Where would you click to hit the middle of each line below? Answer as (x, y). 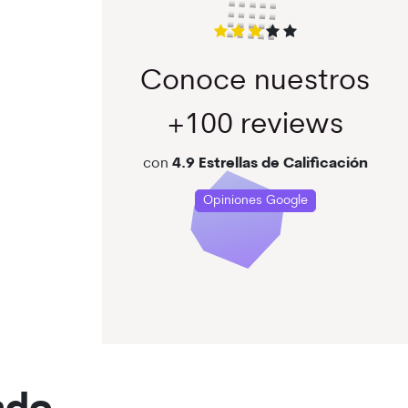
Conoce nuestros (255, 82)
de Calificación (312, 163)
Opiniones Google (255, 200)
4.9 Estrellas (214, 163)
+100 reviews (255, 125)
